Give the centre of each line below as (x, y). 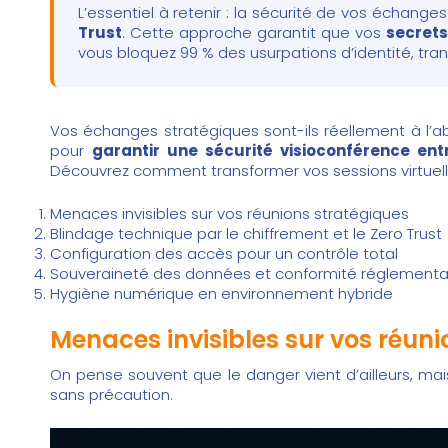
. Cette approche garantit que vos (254, 32)
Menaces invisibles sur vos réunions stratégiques (229, 213)
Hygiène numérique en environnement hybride (221, 293)
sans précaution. (111, 395)
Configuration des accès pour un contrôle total (224, 253)
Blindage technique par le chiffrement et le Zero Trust (246, 233)
